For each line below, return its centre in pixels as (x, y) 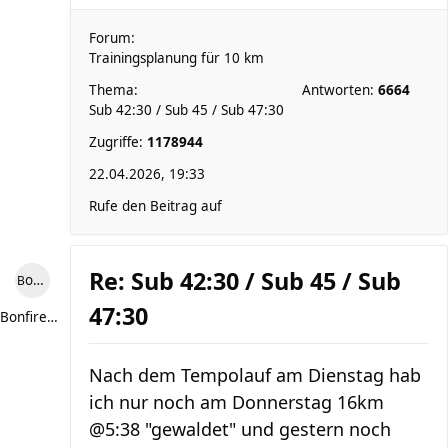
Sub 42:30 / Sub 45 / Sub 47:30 (186, 110)
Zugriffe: (118, 142)
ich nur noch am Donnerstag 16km (236, 402)
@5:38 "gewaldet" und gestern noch (240, 429)
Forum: (112, 38)
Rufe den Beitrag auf (155, 206)
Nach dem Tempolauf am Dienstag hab (255, 375)
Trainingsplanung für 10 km (176, 58)
